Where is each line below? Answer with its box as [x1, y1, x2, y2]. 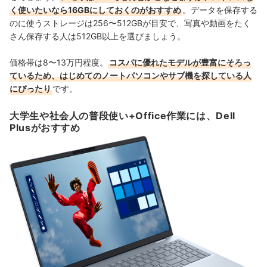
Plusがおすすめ [10, 122, 80, 134]
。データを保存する [182, 5, 257, 15]
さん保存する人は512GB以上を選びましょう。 [10, 31, 185, 42]
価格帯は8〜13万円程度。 [10, 57, 108, 68]
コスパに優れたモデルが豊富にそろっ [109, 57, 251, 68]
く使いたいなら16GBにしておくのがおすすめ [10, 5, 181, 15]
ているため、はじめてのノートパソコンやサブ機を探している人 [10, 70, 252, 81]
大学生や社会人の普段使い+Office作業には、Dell [10, 110, 235, 122]
